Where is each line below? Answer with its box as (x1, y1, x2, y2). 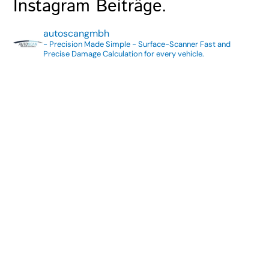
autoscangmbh (43, 27, 110, 40)
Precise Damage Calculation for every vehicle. (43, 49, 205, 59)
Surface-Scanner (136, 39, 199, 50)
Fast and (198, 39, 231, 50)
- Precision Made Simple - (43, 39, 137, 50)
